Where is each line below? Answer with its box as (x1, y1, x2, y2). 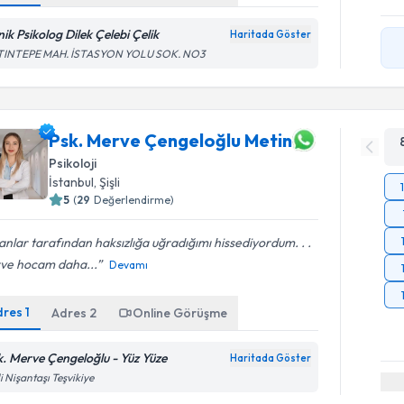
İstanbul (49, 174, 95, 190)
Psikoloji (49, 155, 97, 171)
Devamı (109, 258, 149, 271)
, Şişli (94, 174, 121, 190)
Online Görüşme (133, 305, 228, 321)
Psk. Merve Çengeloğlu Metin (49, 128, 293, 151)
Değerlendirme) (94, 193, 175, 207)
